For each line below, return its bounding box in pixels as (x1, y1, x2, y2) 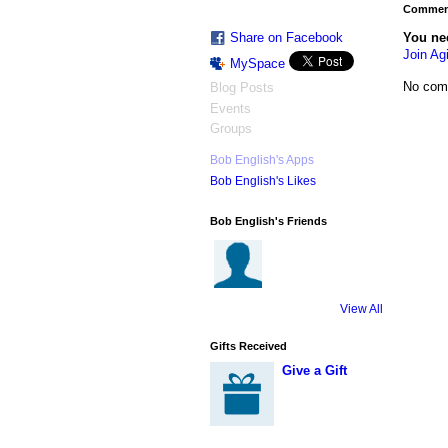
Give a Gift (281, 363, 347, 379)
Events (209, 100, 251, 116)
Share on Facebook (229, 30, 343, 46)
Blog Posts (209, 80, 274, 96)
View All (339, 301, 383, 316)
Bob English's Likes (209, 174, 316, 189)
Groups (209, 120, 252, 136)
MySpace (229, 56, 285, 72)
